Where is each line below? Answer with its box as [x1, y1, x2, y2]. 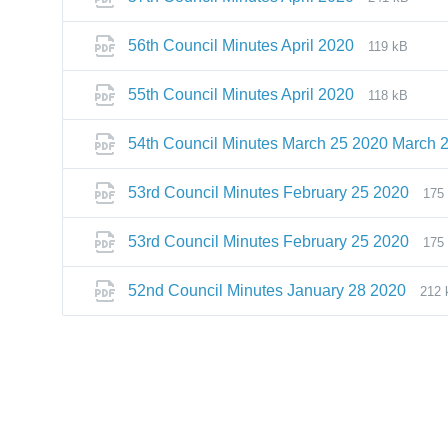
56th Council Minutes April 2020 [128, 37, 354, 54]
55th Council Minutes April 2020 [128, 86, 354, 103]
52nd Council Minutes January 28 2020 [128, 282, 406, 299]
